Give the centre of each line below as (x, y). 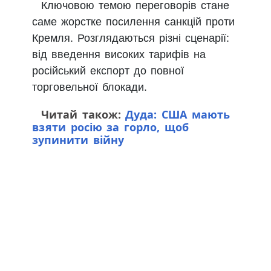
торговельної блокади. (90, 87)
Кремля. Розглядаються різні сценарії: (131, 38)
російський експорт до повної (108, 70)
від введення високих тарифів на (119, 54)
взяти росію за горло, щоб (110, 127)
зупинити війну (78, 139)
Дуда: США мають (178, 114)
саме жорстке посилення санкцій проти (133, 21)
